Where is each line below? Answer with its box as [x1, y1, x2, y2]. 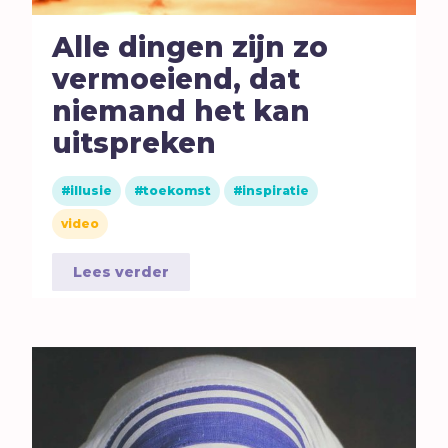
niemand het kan [52, 93, 311, 128]
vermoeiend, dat [52, 61, 301, 96]
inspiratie [242, 182, 310, 198]
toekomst [143, 182, 212, 198]
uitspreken [52, 125, 217, 160]
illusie [70, 182, 113, 198]
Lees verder [73, 262, 170, 281]
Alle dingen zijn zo [52, 29, 329, 64]
